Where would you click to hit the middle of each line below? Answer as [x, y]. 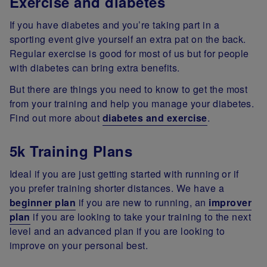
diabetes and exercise [155, 118]
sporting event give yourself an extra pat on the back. [128, 39]
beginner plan [43, 203]
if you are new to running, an [142, 203]
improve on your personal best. [79, 246]
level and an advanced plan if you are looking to [117, 231]
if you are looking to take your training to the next [141, 217]
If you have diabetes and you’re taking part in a [115, 25]
